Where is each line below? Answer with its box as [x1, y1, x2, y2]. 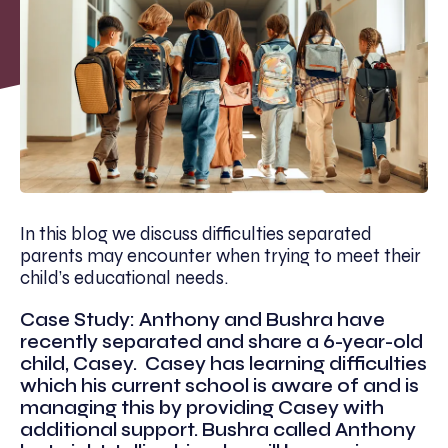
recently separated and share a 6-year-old [20, 330, 423, 353]
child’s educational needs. [20, 266, 232, 289]
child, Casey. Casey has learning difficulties [20, 352, 427, 375]
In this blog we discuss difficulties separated [20, 222, 372, 245]
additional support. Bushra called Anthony [20, 418, 416, 441]
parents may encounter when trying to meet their [20, 244, 421, 267]
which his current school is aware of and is [20, 374, 419, 397]
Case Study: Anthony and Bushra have [20, 308, 385, 331]
